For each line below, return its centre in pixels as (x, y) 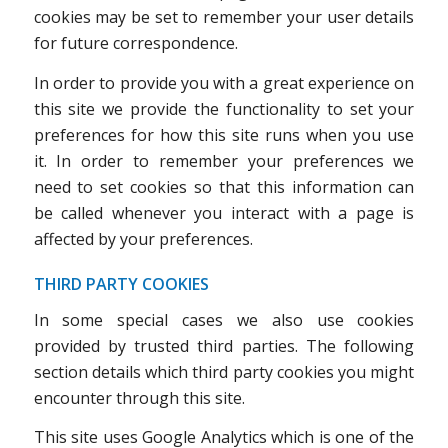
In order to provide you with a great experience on (224, 82)
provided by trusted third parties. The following (224, 345)
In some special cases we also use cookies (224, 319)
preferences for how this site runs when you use (224, 134)
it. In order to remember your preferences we (224, 160)
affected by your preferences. (143, 238)
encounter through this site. (139, 397)
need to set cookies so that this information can (224, 186)
